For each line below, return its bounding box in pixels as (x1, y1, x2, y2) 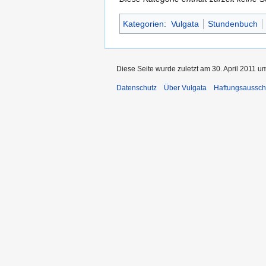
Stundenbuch (207, 18, 258, 28)
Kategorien (123, 18, 164, 28)
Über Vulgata (164, 83, 207, 92)
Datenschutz (116, 83, 157, 92)
